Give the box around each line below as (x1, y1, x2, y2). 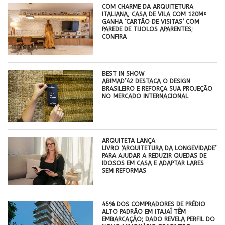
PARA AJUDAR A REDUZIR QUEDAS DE (102, 152, 207, 160)
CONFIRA (102, 33, 127, 40)
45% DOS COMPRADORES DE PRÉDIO (102, 201, 206, 208)
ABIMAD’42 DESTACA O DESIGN (102, 77, 191, 85)
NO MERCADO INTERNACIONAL (102, 92, 189, 100)
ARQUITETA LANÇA (102, 137, 156, 145)
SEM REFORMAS (102, 167, 147, 175)
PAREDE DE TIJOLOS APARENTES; (102, 25, 193, 33)
